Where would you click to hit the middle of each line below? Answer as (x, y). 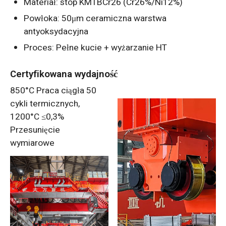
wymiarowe (32, 143)
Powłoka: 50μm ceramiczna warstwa (95, 18)
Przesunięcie (35, 130)
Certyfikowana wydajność (64, 74)
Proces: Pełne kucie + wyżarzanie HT (96, 47)
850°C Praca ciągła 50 (53, 91)
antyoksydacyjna (56, 31)
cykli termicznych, (45, 104)
